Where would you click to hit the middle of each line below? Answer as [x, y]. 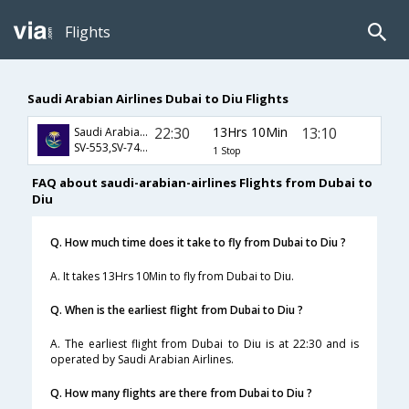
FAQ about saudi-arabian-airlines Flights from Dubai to [202, 183]
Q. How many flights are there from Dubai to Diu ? [181, 393]
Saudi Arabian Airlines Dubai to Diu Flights [158, 98]
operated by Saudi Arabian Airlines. [142, 360]
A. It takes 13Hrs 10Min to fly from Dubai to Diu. [172, 277]
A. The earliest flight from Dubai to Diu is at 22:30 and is [204, 344]
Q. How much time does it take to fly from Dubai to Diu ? [198, 243]
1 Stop [226, 150]
